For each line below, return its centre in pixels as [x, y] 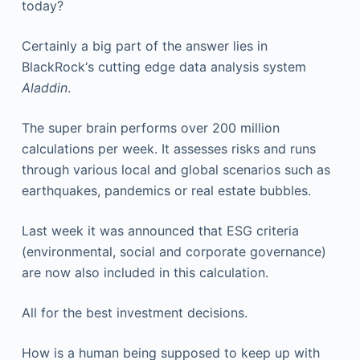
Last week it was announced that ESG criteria [160, 231]
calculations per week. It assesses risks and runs [168, 149]
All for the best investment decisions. [134, 313]
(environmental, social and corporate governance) [174, 252]
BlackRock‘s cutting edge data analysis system [164, 67]
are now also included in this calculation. [145, 272]
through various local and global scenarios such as [176, 170]
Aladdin [44, 88]
